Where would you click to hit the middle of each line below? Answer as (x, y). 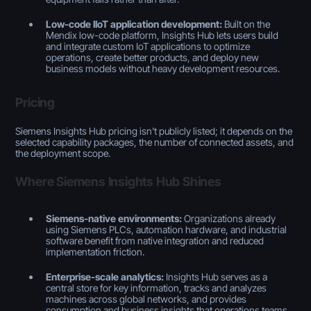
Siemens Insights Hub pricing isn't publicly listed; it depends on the (154, 131)
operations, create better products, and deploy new (153, 57)
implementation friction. (95, 251)
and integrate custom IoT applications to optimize (148, 46)
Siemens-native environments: (114, 218)
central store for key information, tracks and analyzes (157, 287)
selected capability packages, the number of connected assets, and (155, 142)
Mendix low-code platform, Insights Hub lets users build (162, 35)
